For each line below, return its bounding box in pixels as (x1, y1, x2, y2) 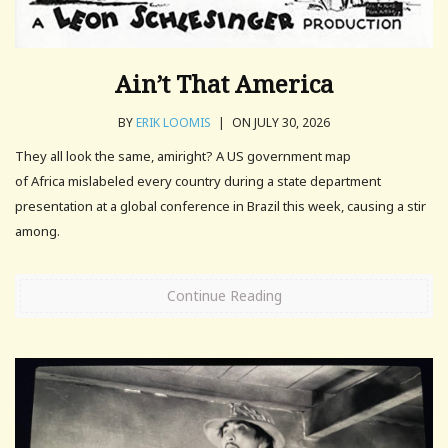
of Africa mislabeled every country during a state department (15, 172, 381, 191)
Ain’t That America (114, 67, 334, 101)
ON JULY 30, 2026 (229, 114, 330, 132)
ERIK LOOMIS (136, 114, 211, 132)
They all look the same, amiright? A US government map (15, 147, 351, 166)
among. (15, 222, 60, 241)
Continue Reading (166, 286, 282, 306)
